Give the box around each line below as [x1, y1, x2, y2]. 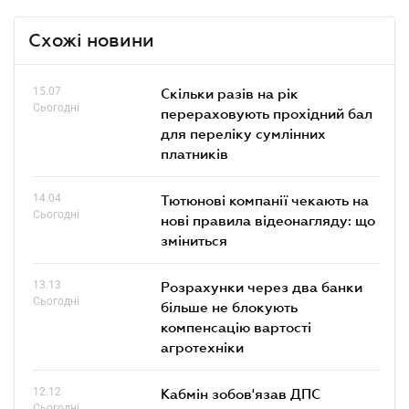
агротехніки [161, 338, 244, 355]
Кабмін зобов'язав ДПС [161, 384, 320, 402]
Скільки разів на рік [161, 84, 299, 101]
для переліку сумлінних [161, 124, 326, 142]
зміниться [161, 231, 227, 248]
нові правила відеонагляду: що [161, 211, 375, 228]
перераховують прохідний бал [161, 104, 372, 121]
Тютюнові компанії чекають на [161, 191, 369, 208]
